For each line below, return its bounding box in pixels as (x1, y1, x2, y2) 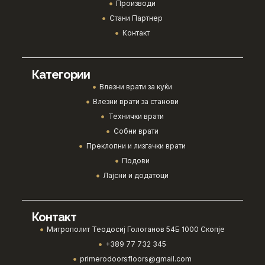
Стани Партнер (109, 14, 163, 23)
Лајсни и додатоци (103, 171, 169, 180)
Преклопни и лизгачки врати (86, 141, 186, 151)
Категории (31, 67, 90, 82)
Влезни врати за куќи (99, 82, 173, 92)
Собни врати (113, 127, 159, 136)
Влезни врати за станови (93, 97, 179, 106)
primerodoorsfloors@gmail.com (80, 254, 192, 264)
